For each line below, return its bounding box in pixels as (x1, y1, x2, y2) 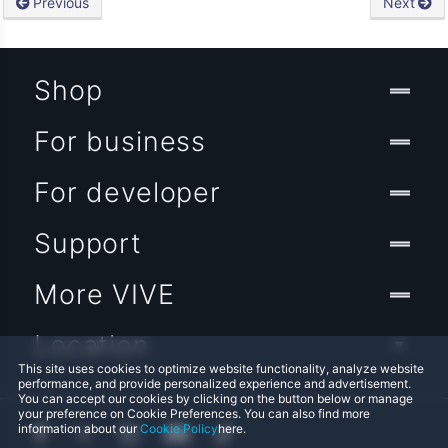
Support (34, 227, 142, 261)
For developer (34, 176, 221, 210)
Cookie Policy (140, 421, 218, 436)
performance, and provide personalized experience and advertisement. (18, 376, 411, 391)
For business (34, 125, 207, 159)
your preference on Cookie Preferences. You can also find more (18, 406, 370, 421)
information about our (18, 421, 140, 436)
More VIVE (34, 278, 175, 312)
